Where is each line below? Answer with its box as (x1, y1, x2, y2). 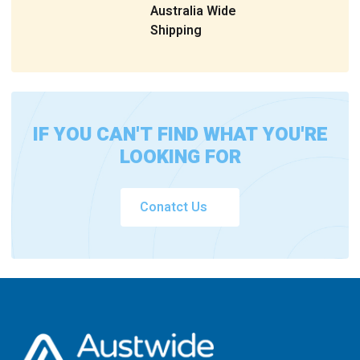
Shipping (150, 20, 202, 40)
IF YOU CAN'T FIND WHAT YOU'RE (32, 120, 328, 149)
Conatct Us (140, 197, 207, 217)
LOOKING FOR (119, 142, 241, 171)
